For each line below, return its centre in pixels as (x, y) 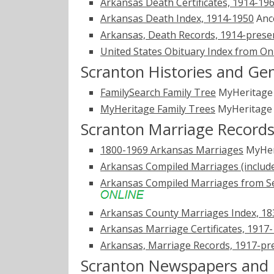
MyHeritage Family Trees (158, 109)
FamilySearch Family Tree (158, 93)
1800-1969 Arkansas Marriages (172, 150)
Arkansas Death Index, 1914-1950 (177, 19)
